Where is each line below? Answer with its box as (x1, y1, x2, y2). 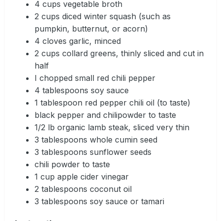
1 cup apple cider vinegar (35, 171, 129, 182)
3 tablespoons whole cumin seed (35, 134, 157, 145)
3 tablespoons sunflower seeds (35, 147, 151, 157)
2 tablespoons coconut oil (35, 184, 132, 194)
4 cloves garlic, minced (35, 36, 121, 46)
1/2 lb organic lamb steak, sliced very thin (35, 122, 189, 132)
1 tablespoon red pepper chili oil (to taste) (35, 97, 190, 108)
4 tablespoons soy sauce (35, 85, 129, 95)
